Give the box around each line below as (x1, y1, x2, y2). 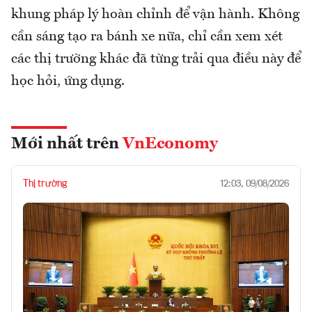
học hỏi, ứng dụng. (11, 74, 125, 88)
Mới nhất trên (11, 135, 123, 153)
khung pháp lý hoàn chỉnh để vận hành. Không (11, 7, 299, 22)
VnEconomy (123, 135, 218, 153)
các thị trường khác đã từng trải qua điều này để (11, 52, 301, 66)
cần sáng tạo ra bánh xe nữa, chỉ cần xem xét (11, 29, 283, 44)
